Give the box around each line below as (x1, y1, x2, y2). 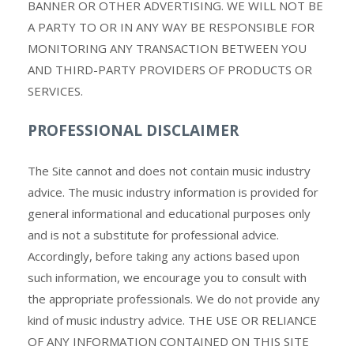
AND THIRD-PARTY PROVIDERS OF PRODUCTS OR (28, 62, 312, 77)
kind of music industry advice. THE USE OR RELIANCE (28, 312, 317, 328)
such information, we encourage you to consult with (28, 269, 307, 285)
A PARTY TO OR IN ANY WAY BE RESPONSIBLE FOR (28, 19, 314, 35)
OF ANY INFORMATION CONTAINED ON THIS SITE (28, 333, 309, 349)
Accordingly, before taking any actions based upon (28, 248, 299, 264)
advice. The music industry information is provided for (28, 184, 318, 200)
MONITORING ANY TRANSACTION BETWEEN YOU (28, 40, 307, 56)
